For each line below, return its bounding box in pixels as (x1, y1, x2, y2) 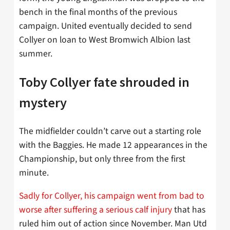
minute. (19, 166, 49, 179)
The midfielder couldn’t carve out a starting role (19, 124, 201, 138)
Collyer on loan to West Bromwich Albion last (19, 33, 190, 47)
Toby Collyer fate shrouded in (19, 73, 189, 91)
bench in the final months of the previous (19, 6, 177, 19)
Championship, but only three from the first (19, 152, 185, 165)
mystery (19, 94, 67, 111)
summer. (19, 47, 52, 61)
